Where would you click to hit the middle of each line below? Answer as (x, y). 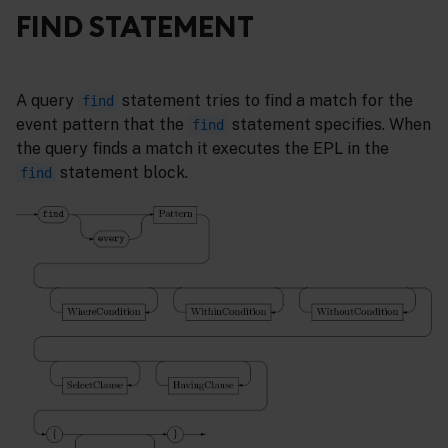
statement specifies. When (329, 124)
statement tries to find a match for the (265, 100)
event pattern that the (102, 124)
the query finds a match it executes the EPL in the (202, 148)
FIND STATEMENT (135, 26)
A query (47, 100)
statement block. (122, 172)
